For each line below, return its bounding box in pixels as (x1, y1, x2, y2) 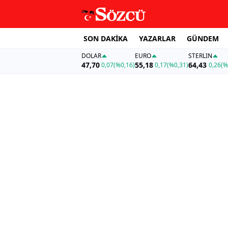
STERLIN (188, 51, 213, 61)
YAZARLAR (139, 33, 176, 43)
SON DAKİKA (83, 33, 128, 43)
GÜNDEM (187, 33, 219, 43)
